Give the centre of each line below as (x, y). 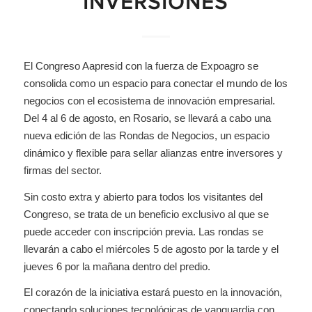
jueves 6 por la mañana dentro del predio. (117, 266)
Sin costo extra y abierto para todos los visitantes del (143, 196)
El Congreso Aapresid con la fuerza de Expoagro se (141, 65)
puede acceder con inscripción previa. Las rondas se (143, 231)
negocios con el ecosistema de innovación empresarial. (149, 100)
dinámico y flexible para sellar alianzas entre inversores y (153, 153)
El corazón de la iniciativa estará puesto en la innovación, (153, 292)
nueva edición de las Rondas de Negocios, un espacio (146, 135)
